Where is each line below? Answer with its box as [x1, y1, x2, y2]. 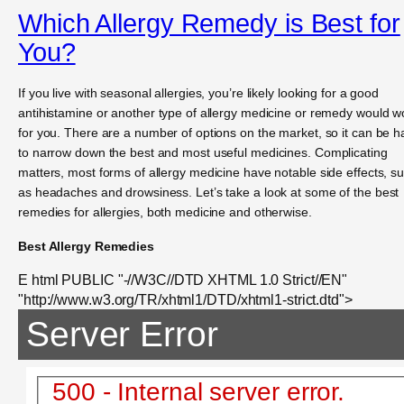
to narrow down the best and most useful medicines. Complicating [18, 144, 388, 160]
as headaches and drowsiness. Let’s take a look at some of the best [18, 184, 399, 199]
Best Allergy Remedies [18, 239, 154, 254]
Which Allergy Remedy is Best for [18, 9, 400, 39]
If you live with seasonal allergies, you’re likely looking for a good [18, 85, 380, 100]
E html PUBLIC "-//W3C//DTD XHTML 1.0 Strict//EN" [18, 271, 348, 289]
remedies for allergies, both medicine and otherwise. [18, 204, 312, 219]
